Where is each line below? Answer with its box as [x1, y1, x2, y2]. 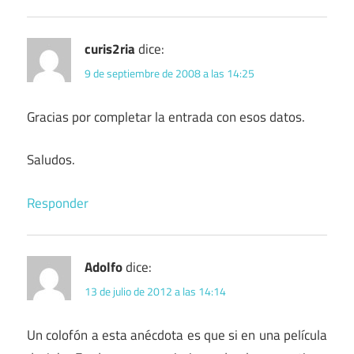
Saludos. [27, 149, 75, 171]
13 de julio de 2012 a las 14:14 [85, 283, 226, 300]
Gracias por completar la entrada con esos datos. [27, 106, 305, 127]
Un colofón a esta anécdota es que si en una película [27, 324, 327, 345]
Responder [27, 192, 88, 213]
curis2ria [85, 38, 135, 59]
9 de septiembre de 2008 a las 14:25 [85, 65, 254, 82]
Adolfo [85, 256, 122, 277]
